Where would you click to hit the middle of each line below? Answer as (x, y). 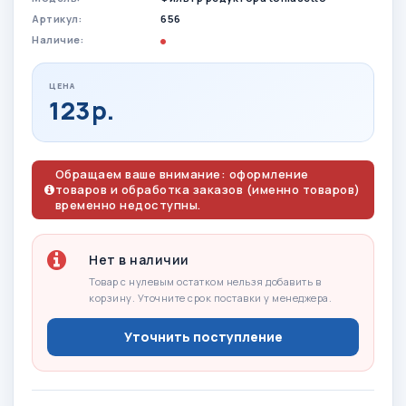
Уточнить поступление (203, 337)
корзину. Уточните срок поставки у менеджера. (210, 297)
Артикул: (57, 18)
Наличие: (58, 39)
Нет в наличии (139, 259)
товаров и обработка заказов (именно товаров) (208, 189)
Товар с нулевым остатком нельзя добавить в (205, 281)
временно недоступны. (128, 204)
